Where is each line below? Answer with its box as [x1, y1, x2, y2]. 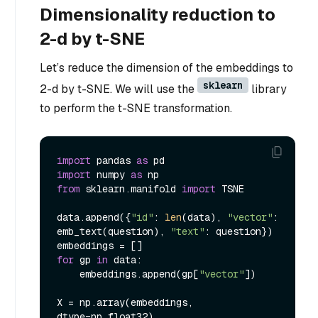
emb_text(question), [57, 224, 170, 238]
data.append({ [57, 210, 131, 224]
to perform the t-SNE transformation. [40, 101, 232, 116]
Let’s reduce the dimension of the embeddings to [40, 60, 293, 76]
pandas [91, 153, 136, 167]
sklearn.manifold [79, 182, 182, 195]
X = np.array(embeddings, [57, 295, 193, 309]
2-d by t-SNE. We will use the [40, 82, 197, 97]
